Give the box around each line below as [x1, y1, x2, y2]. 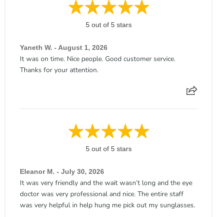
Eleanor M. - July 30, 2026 [20, 167, 104, 175]
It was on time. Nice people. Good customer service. [20, 54, 175, 63]
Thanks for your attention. [20, 65, 98, 75]
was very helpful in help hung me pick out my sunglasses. [20, 200, 195, 210]
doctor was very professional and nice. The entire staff [20, 189, 184, 199]
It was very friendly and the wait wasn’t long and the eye [20, 178, 192, 187]
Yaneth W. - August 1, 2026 [20, 43, 108, 51]
